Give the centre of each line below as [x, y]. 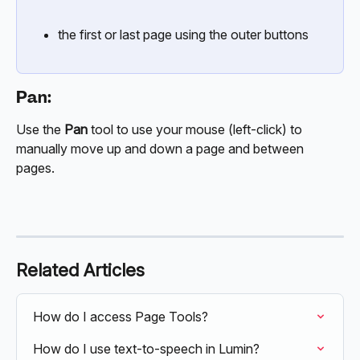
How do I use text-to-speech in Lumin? [146, 349]
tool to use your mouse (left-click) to [196, 129]
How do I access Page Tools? [121, 317]
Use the [40, 129]
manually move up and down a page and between [162, 148]
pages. [35, 168]
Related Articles [80, 270]
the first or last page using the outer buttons [183, 34]
